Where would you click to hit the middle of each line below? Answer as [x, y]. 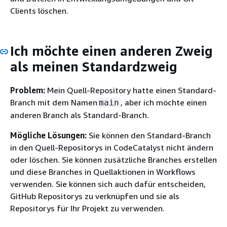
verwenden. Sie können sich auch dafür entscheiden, [108, 184]
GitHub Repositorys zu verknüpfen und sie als [95, 196]
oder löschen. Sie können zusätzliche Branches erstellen [113, 160]
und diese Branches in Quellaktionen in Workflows [103, 172]
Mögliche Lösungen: [48, 135]
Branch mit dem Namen [54, 102]
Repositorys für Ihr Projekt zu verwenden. [87, 208]
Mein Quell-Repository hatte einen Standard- [131, 90]
